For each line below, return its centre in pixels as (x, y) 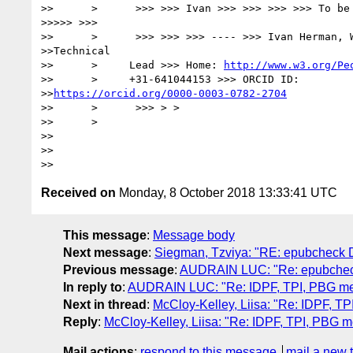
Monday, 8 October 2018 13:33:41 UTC (227, 192)
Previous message (119, 269)
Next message (106, 252)
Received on (78, 192)
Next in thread (105, 304)
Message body (194, 235)
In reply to (93, 287)
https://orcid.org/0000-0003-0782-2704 (170, 93)
